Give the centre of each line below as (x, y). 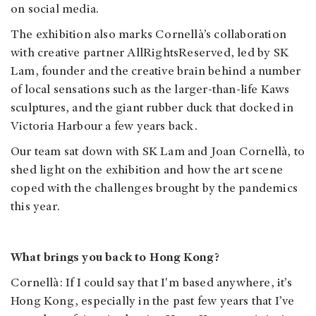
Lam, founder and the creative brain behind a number (156, 72)
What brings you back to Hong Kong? (115, 258)
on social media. (55, 10)
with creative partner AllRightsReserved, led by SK (150, 53)
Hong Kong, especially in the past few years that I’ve (153, 302)
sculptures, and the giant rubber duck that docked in (152, 108)
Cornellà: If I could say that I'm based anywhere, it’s (151, 283)
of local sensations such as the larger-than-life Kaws (150, 90)
